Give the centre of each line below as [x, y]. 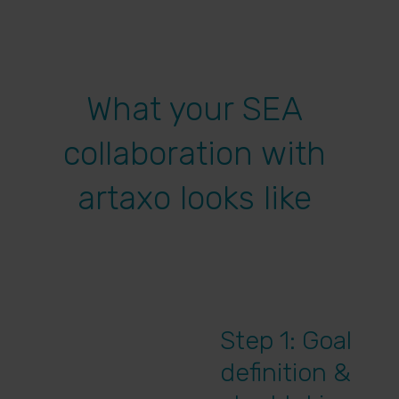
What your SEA [195, 109]
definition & [285, 372]
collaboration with [195, 154]
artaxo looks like [195, 198]
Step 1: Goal [286, 340]
